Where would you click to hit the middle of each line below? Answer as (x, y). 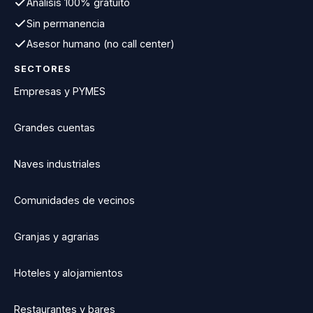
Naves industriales (57, 164)
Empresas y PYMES (60, 92)
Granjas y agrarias (57, 237)
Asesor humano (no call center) (101, 45)
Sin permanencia (66, 24)
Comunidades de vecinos (74, 201)
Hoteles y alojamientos (68, 273)
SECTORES (43, 70)
